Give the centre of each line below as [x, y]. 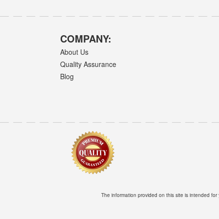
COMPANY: [86, 38]
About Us [75, 52]
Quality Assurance [88, 64]
